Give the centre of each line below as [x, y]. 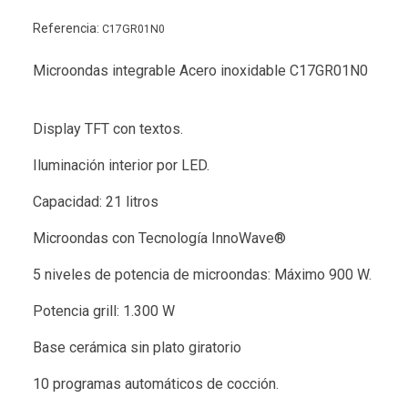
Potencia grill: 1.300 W [104, 311]
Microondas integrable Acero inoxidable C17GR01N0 [200, 71]
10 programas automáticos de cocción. [156, 384]
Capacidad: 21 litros [96, 202]
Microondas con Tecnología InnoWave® [159, 239]
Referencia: [67, 29]
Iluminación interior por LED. [121, 166]
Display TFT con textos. [108, 129]
